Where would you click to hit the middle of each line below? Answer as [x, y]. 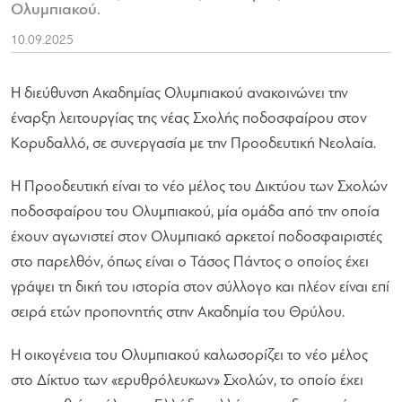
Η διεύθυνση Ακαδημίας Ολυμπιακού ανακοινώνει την [179, 93]
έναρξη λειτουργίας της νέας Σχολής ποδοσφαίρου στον [189, 118]
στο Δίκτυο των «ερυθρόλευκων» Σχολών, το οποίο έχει [187, 380]
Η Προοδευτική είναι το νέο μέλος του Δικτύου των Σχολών [199, 187]
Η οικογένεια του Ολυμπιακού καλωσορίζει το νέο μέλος [189, 355]
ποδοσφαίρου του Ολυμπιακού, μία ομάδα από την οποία [195, 212]
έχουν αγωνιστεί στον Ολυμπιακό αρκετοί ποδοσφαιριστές [197, 237]
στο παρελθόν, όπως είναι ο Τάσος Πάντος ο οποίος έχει [190, 262]
